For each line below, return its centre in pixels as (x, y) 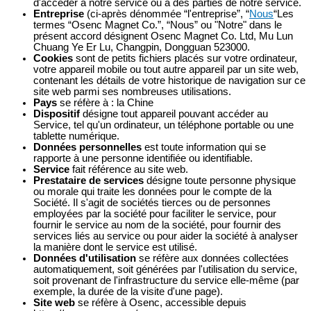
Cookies (53, 59)
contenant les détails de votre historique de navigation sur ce (169, 81)
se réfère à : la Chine (105, 103)
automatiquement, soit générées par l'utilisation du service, (165, 270)
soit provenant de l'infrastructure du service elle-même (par (166, 281)
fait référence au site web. (129, 170)
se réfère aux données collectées (212, 259)
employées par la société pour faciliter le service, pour (155, 214)
